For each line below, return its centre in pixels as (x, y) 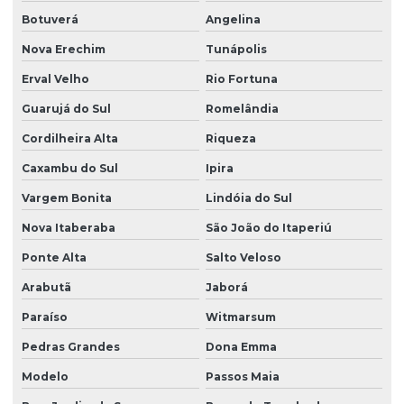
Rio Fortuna (241, 79)
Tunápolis (236, 50)
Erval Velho (55, 79)
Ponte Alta (54, 258)
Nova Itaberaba (69, 228)
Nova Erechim (64, 50)
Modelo (45, 377)
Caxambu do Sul (70, 169)
